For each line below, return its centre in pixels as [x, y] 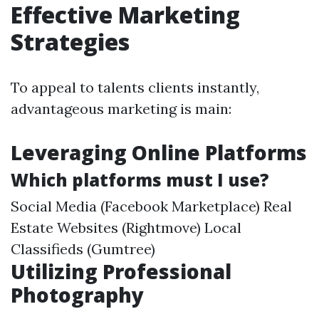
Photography [77, 295]
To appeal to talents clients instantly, [135, 88]
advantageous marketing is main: [121, 109]
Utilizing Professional [121, 272]
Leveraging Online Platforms [159, 153]
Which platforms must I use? [140, 180]
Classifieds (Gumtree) [83, 249]
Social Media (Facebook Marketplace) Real [151, 206]
